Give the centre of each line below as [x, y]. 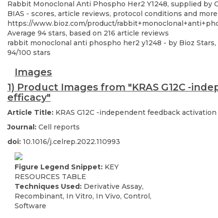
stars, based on [75, 33]
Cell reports [59, 127]
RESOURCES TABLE [50, 176]
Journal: [23, 127]
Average [22, 33]
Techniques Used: [49, 186]
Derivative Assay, [114, 186]
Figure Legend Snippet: [60, 167]
